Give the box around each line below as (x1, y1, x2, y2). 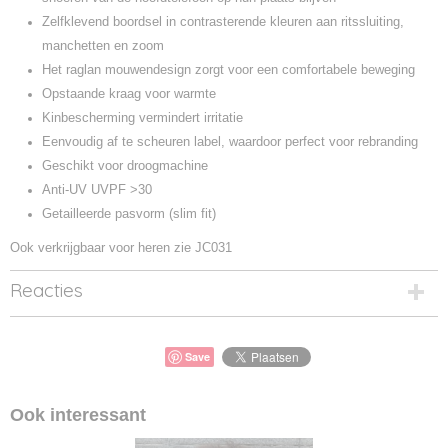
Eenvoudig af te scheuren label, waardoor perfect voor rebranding (42, 134, 418, 149)
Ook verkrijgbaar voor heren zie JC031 (10, 240, 232, 255)
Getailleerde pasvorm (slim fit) (42, 206, 216, 221)
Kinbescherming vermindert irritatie (42, 110, 243, 125)
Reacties (10, 278, 83, 302)
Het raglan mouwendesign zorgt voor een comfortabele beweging (42, 62, 415, 77)
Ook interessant (10, 405, 146, 425)
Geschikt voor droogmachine (42, 158, 208, 173)
